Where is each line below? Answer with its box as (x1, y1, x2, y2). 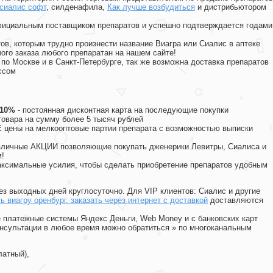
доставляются (208, 196, 263, 205)
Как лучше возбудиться (107, 2, 195, 12)
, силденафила (46, 2, 102, 12)
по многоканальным (179, 223, 252, 233)
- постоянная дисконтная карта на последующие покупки (15, 105, 229, 115)
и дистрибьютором (195, 2, 266, 12)
